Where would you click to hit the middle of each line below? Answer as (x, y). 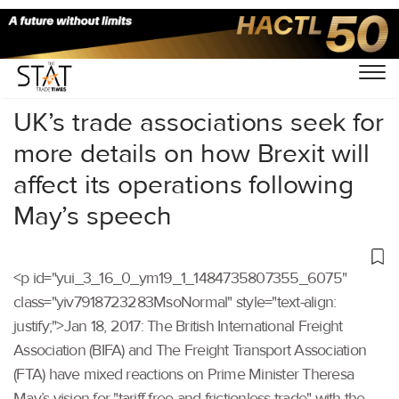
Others (87, 60)
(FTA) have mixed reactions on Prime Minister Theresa (183, 374)
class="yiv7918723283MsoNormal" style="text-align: (175, 302)
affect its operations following (183, 184)
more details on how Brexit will (191, 153)
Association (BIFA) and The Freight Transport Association (190, 350)
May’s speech (93, 216)
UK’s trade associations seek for (199, 122)
